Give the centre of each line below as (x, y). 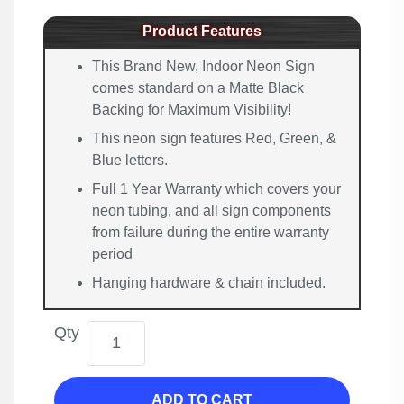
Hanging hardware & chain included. (209, 282)
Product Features (202, 31)
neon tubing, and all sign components (211, 210)
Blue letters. (130, 160)
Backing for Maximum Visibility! (192, 109)
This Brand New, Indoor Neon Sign (203, 66)
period (112, 253)
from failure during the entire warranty (211, 232)
